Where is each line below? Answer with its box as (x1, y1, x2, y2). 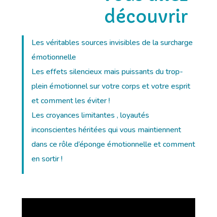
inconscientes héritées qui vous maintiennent (31, 124, 181, 136)
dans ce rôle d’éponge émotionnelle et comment (31, 139, 195, 150)
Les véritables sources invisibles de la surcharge (31, 37, 193, 48)
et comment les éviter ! (31, 95, 110, 107)
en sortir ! (31, 154, 62, 165)
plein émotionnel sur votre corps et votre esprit (31, 81, 190, 92)
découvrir (104, 6, 188, 28)
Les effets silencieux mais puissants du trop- (31, 66, 183, 77)
